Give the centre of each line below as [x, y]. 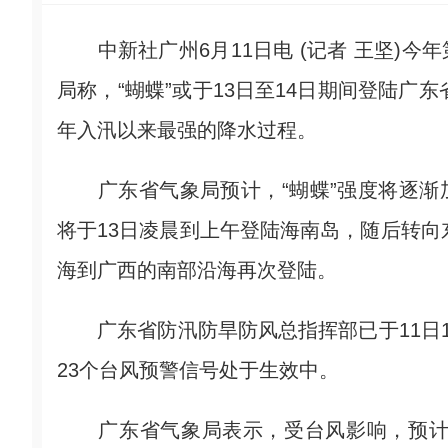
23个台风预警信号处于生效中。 [198, 370]
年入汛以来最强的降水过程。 [187, 130]
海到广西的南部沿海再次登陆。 [197, 270]
